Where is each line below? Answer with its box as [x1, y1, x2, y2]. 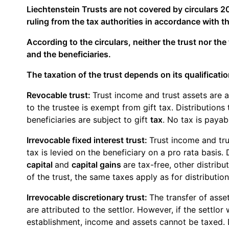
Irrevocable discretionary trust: [27, 192, 149, 202]
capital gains [72, 159, 123, 170]
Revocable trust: [27, 89, 93, 100]
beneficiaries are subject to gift [27, 114, 150, 125]
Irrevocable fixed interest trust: [27, 134, 149, 145]
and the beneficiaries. [27, 49, 111, 59]
